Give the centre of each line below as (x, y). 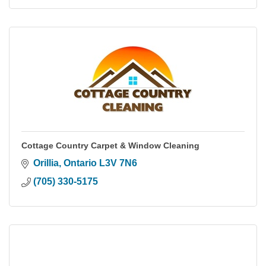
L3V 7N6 (118, 163)
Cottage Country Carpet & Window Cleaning (110, 145)
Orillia (46, 163)
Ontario (80, 163)
